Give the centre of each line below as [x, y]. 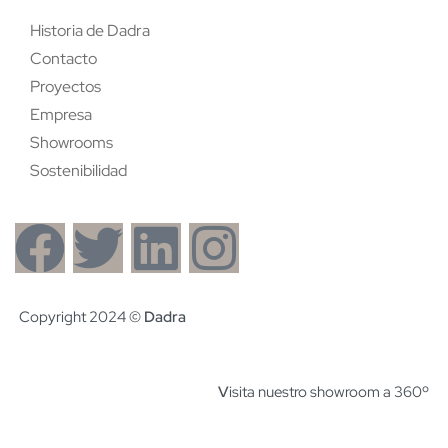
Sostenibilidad [78, 170]
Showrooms [71, 142]
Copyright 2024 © [81, 316]
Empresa [61, 114]
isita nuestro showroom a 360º [329, 391]
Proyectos [65, 86]
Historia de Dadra [90, 30]
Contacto [63, 58]
